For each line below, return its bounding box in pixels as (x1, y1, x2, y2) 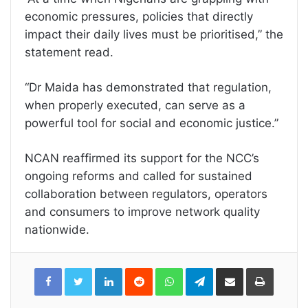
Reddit (152, 265, 179, 276)
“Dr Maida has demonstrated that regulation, (25, 80, 272, 94)
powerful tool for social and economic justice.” (25, 116, 278, 130)
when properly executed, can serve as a (25, 98, 245, 112)
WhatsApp (182, 265, 227, 276)
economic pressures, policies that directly (25, 10, 253, 23)
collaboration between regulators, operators (25, 187, 267, 201)
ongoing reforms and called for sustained (25, 169, 252, 183)
